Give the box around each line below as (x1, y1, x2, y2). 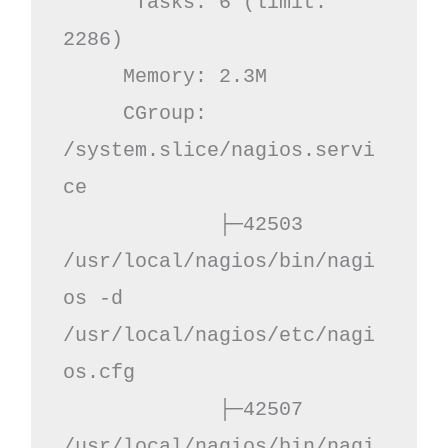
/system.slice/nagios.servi (62, 138, 375, 162)
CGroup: (62, 101, 123, 125)
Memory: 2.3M (62, 64, 123, 88)
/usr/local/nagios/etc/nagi (62, 323, 375, 347)
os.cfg (62, 360, 135, 384)
